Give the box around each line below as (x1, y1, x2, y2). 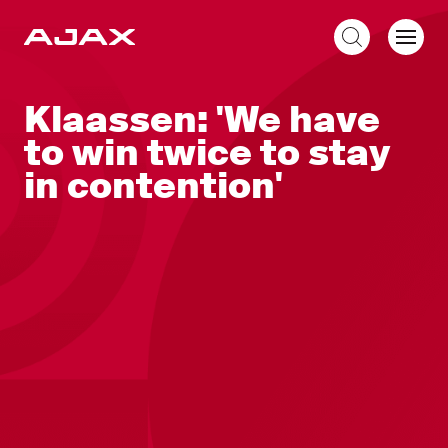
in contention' (24, 163, 283, 209)
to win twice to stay (24, 130, 390, 176)
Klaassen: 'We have (24, 97, 380, 143)
